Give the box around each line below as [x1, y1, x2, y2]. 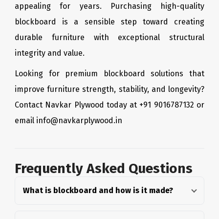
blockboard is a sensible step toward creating [15, 17, 204, 26]
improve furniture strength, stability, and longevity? [15, 85, 204, 94]
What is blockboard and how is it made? [23, 186, 173, 195]
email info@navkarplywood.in [15, 116, 122, 125]
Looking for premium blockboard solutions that [15, 69, 204, 78]
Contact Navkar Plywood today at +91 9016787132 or [15, 100, 204, 109]
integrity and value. [15, 48, 85, 58]
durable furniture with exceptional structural [15, 33, 204, 42]
